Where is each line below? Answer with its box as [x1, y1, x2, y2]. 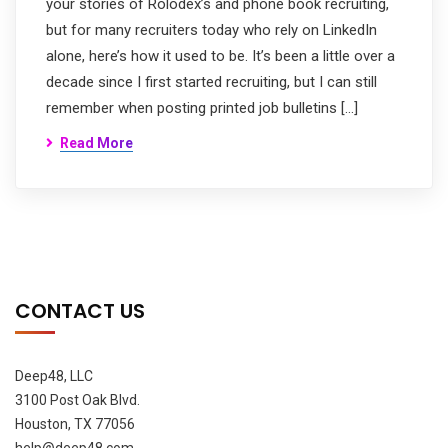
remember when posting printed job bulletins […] [46, 99, 358, 117]
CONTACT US [15, 297, 145, 325]
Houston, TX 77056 [15, 416, 135, 432]
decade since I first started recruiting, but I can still [46, 73, 377, 91]
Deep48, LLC [15, 368, 93, 384]
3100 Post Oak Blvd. [15, 392, 140, 408]
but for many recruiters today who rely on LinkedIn [46, 21, 377, 39]
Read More [60, 135, 133, 151]
